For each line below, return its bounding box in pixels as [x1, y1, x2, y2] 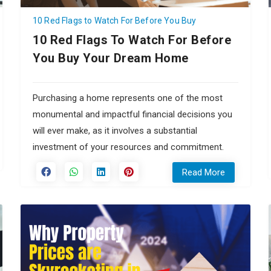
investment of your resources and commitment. [33, 141, 224, 152]
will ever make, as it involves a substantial [33, 125, 197, 136]
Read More [182, 166, 225, 178]
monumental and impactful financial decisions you [33, 108, 232, 120]
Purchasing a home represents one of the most [33, 92, 223, 103]
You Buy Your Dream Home [33, 50, 189, 65]
